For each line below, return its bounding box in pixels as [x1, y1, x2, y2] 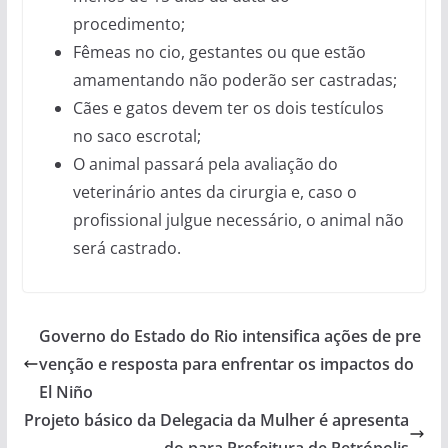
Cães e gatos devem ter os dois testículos [72, 97, 384, 120]
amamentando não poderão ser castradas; [72, 69, 397, 92]
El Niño [38, 381, 93, 404]
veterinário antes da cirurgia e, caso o [72, 181, 357, 204]
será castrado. [72, 237, 181, 260]
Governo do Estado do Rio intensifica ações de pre [38, 325, 421, 348]
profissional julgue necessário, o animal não [72, 209, 404, 232]
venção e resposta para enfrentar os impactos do [38, 353, 414, 376]
